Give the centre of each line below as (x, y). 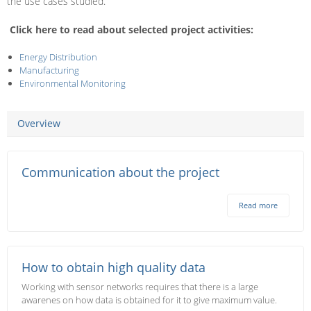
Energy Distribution (58, 57)
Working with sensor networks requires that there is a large (140, 287)
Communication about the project (120, 172)
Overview (39, 123)
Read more (258, 205)
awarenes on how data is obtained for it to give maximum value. (149, 300)
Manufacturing (49, 70)
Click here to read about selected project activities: (132, 30)
